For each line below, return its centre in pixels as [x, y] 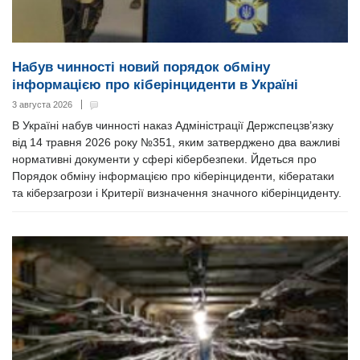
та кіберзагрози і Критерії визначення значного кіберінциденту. [177, 193]
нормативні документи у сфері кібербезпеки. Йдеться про [164, 160]
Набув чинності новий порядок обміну [141, 67]
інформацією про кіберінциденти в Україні [155, 85]
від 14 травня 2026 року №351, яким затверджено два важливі [176, 143]
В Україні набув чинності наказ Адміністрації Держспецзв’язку [173, 126]
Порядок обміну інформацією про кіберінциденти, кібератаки [173, 176]
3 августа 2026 [42, 105]
